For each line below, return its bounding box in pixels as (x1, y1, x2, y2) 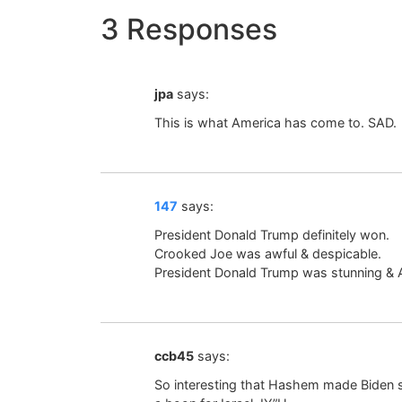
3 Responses (100, 11, 277, 47)
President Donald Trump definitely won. (154, 227, 389, 243)
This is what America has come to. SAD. (154, 115, 397, 131)
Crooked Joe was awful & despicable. (154, 246, 381, 262)
